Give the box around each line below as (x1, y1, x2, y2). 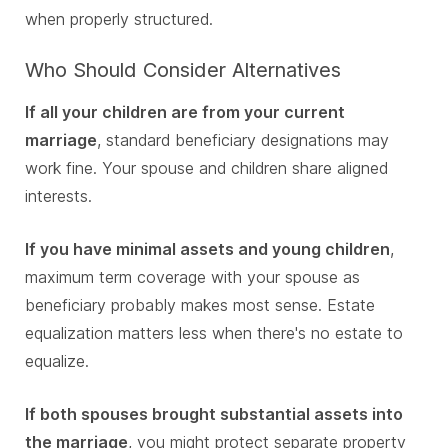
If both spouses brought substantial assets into (25, 404, 403, 425)
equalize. (25, 351, 89, 372)
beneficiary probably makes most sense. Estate (25, 295, 375, 316)
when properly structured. (25, 9, 213, 30)
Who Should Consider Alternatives (25, 58, 341, 83)
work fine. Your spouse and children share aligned (25, 158, 388, 179)
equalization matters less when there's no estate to (25, 323, 403, 344)
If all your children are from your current (25, 102, 345, 123)
